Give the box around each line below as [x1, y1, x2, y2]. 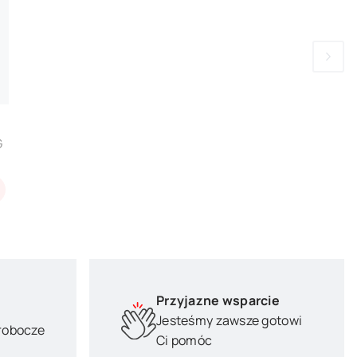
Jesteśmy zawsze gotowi [156, 311, 303, 329]
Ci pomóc [156, 331, 213, 349]
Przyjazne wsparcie [156, 291, 280, 309]
